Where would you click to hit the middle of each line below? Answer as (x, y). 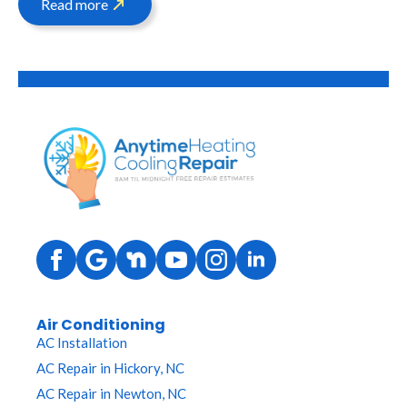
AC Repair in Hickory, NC (110, 368)
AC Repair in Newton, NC (111, 394)
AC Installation (82, 343)
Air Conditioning (101, 325)
